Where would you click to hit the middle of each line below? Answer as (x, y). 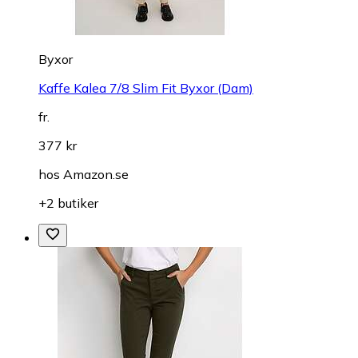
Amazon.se (96, 175)
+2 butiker (68, 203)
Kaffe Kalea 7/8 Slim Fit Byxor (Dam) (146, 88)
